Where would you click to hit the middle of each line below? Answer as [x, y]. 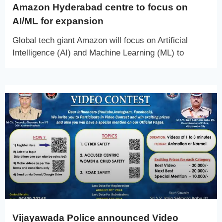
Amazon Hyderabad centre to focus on [100, 7]
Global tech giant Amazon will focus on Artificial [100, 40]
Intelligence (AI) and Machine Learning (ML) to [98, 53]
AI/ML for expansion [58, 21]
